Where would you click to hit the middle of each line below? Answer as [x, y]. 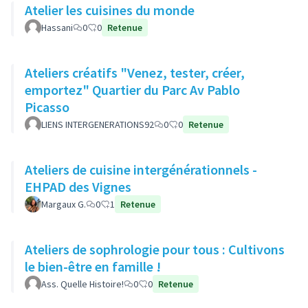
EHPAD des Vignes [78, 187]
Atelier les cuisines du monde [110, 10]
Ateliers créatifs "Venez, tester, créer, [135, 73]
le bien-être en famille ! [93, 266]
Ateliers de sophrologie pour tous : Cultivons [155, 249]
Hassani [57, 27]
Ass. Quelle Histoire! [82, 284]
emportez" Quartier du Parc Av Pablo [58, 90]
